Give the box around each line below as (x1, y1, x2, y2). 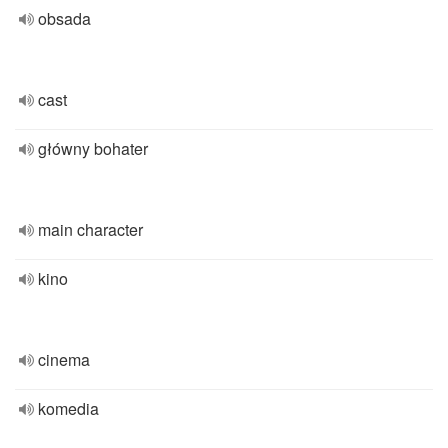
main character (38, 218, 143, 241)
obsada (38, 7, 91, 30)
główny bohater (38, 137, 148, 160)
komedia (38, 397, 99, 420)
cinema (38, 348, 90, 371)
